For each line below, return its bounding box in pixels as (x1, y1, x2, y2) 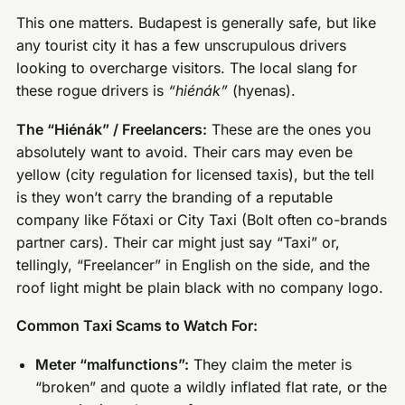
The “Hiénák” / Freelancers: (16, 119, 208, 138)
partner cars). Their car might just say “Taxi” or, (16, 232, 341, 251)
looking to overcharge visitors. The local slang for (16, 59, 358, 78)
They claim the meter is (189, 355, 353, 374)
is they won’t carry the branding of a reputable (16, 187, 334, 206)
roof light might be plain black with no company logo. (16, 278, 384, 297)
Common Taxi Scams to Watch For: (16, 316, 259, 335)
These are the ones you (207, 119, 372, 138)
